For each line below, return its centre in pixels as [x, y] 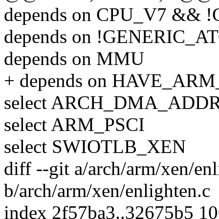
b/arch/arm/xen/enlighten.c [107, 191]
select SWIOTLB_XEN [95, 147]
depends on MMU [74, 59]
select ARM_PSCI [74, 125]
